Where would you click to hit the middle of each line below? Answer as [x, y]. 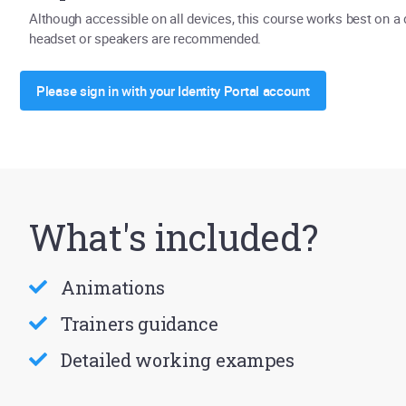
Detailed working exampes [178, 360]
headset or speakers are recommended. [147, 38]
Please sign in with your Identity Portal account [173, 91]
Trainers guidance [140, 324]
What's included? [174, 237]
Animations [113, 287]
